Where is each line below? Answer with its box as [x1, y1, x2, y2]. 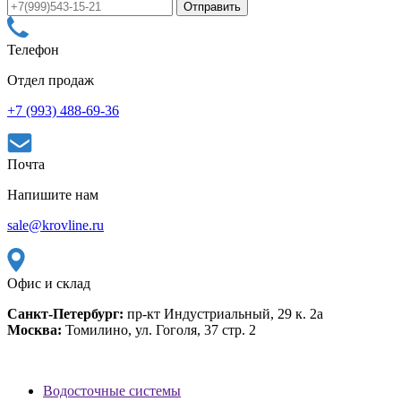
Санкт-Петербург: [7, 305, 124, 321]
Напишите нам [7, 186, 98, 202]
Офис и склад [7, 275, 90, 291]
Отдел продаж [7, 72, 94, 88]
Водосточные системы [43, 382, 181, 398]
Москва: [7, 321, 62, 337]
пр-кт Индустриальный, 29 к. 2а [124, 305, 323, 321]
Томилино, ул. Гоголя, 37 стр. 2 [62, 321, 256, 337]
